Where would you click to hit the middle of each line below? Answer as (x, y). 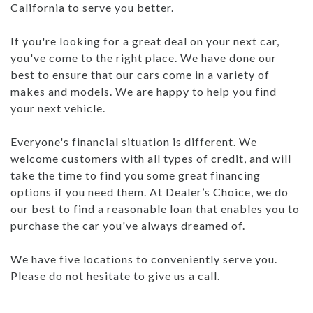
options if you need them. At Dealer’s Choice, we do (80, 191)
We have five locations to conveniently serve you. (144, 259)
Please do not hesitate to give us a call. (115, 275)
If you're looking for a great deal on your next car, (145, 41)
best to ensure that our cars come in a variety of (140, 74)
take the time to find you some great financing (136, 175)
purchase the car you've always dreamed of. (128, 225)
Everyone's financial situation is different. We (125, 141)
